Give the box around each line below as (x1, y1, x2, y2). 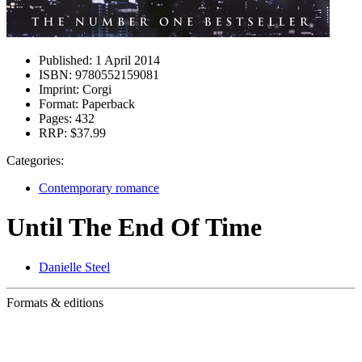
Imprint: (39, 82, 79, 96)
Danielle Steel (39, 259, 110, 274)
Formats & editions (6, 295, 103, 309)
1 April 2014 (92, 53, 160, 67)
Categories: (6, 154, 64, 167)
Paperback (78, 97, 135, 111)
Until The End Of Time (6, 213, 262, 242)
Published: (39, 53, 92, 67)
